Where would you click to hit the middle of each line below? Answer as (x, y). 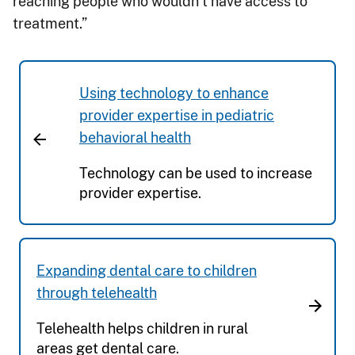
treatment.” (50, 23)
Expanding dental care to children (147, 270)
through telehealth (97, 292)
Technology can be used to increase (196, 173)
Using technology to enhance (174, 93)
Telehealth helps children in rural (142, 328)
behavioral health (135, 137)
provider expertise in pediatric (177, 115)
